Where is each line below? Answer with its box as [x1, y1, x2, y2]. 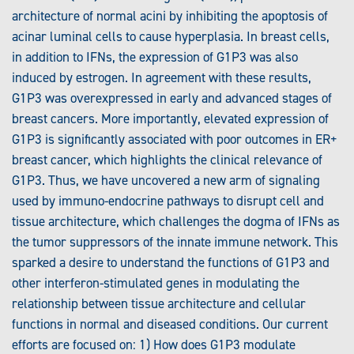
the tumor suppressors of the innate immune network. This [12, 233, 338, 251]
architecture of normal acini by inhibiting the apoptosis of [12, 7, 328, 25]
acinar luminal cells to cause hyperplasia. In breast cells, [12, 28, 330, 46]
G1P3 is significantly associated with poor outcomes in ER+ [12, 130, 337, 149]
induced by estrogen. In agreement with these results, [12, 69, 311, 87]
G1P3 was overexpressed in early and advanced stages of [12, 89, 332, 107]
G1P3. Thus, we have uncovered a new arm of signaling [12, 171, 320, 190]
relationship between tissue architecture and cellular [12, 295, 306, 313]
